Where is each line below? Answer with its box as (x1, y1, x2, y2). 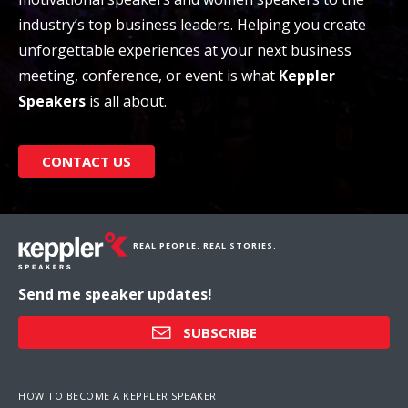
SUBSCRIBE (182, 323, 257, 342)
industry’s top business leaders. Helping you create (18, 15, 366, 35)
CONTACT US (42, 152, 131, 170)
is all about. (86, 91, 167, 111)
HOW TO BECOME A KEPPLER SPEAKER (18, 389, 217, 403)
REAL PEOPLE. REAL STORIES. (133, 240, 277, 251)
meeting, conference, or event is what (18, 66, 279, 86)
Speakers (18, 91, 86, 111)
